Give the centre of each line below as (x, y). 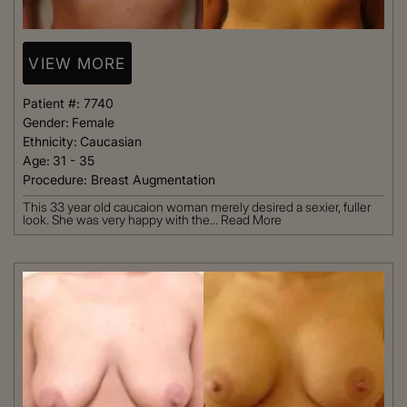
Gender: (46, 123)
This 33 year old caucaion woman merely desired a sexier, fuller (197, 207)
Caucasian (111, 142)
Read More (251, 220)
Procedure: (57, 180)
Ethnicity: (50, 142)
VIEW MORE (77, 63)
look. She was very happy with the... (122, 220)
